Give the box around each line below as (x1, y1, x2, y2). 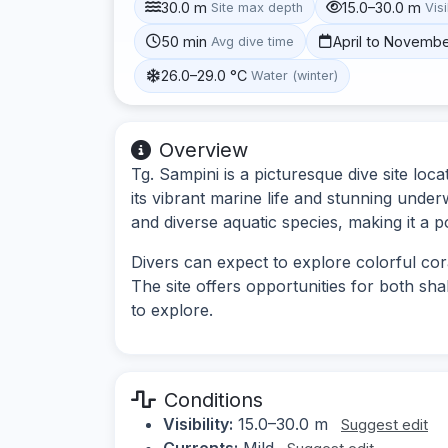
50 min (161, 32, 208, 50)
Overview (159, 137, 248, 162)
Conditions (164, 387, 263, 412)
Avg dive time (211, 33, 295, 49)
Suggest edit (341, 414, 428, 434)
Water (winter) (251, 68, 339, 84)
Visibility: (163, 413, 233, 434)
